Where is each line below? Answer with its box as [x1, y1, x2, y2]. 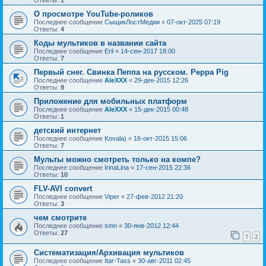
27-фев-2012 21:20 [126, 193, 183, 201]
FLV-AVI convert [34, 184, 92, 194]
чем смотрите [34, 213, 87, 223]
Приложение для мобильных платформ [34, 97, 187, 106]
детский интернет [34, 126, 101, 135]
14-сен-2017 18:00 [121, 47, 175, 55]
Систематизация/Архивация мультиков [34, 248, 184, 257]
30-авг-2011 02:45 [138, 256, 191, 264]
